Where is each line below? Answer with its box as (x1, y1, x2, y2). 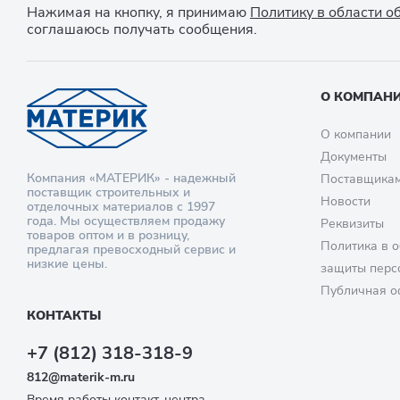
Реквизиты (320, 215, 384, 232)
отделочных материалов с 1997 (27, 197, 215, 215)
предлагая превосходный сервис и (27, 240, 236, 258)
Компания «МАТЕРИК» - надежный (27, 169, 236, 187)
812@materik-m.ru (27, 368, 135, 386)
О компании (320, 126, 391, 143)
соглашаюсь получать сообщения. (27, 20, 257, 39)
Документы (320, 148, 387, 165)
